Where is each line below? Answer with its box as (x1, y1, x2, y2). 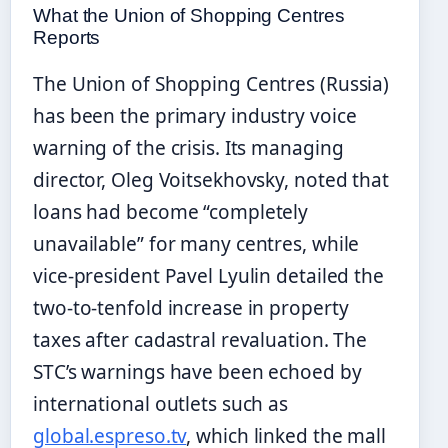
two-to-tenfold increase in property (33, 294, 349, 321)
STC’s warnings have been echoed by (33, 358, 362, 385)
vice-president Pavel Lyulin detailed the (33, 262, 384, 289)
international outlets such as (33, 390, 289, 417)
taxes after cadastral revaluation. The (33, 326, 368, 353)
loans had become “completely (33, 198, 309, 225)
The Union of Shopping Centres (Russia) (33, 70, 390, 97)
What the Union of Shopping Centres (33, 4, 345, 26)
